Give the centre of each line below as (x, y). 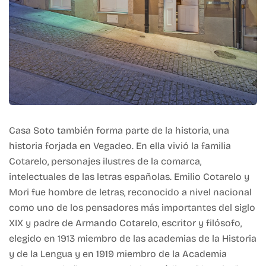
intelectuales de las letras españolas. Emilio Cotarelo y (129, 177)
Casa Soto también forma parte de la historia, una (119, 131)
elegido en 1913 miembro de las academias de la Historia (133, 239)
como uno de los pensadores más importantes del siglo (132, 208)
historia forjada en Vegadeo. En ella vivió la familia (120, 146)
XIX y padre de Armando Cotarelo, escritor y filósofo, (125, 223)
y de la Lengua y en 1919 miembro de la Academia (118, 254)
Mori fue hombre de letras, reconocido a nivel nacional (130, 192)
